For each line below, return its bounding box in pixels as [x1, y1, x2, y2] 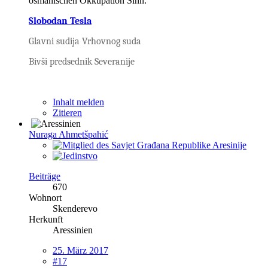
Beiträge [29, 170, 60, 181]
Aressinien [53, 224, 93, 235]
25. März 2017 [53, 245, 108, 255]
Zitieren [53, 107, 82, 118]
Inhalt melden [53, 96, 104, 107]
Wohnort [29, 192, 62, 203]
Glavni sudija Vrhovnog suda [29, 35, 141, 47]
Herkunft [29, 214, 63, 224]
